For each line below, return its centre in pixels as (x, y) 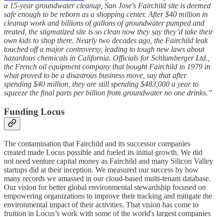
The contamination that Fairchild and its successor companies (97, 143)
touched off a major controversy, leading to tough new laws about (104, 49)
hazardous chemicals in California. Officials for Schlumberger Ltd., (107, 58)
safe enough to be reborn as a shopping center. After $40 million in (106, 15)
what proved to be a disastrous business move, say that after (95, 76)
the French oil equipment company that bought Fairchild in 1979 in (107, 67)
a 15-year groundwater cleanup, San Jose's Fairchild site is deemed (107, 6)
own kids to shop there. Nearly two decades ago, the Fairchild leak (106, 41)
